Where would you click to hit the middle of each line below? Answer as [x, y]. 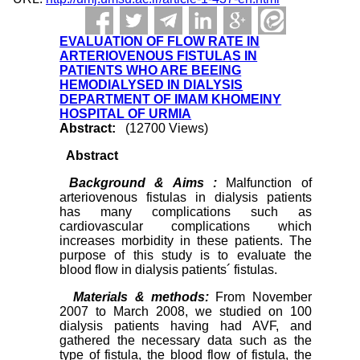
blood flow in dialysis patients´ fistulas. [169, 270]
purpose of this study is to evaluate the [186, 255]
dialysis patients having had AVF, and [186, 326]
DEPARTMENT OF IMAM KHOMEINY [171, 99]
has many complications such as [186, 212]
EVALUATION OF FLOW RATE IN [160, 41]
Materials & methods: [141, 297]
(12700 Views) [167, 128]
